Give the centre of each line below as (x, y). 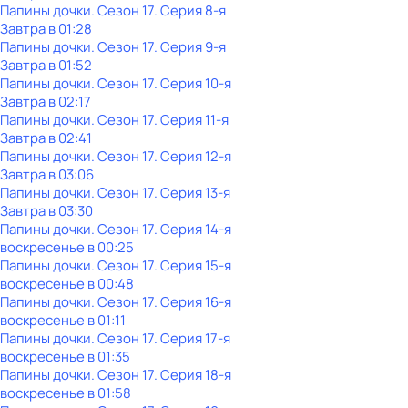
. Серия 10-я (193, 83)
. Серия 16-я (193, 302)
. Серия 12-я (193, 156)
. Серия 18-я (193, 375)
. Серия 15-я (193, 265)
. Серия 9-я (190, 47)
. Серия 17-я (192, 338)
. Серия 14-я (193, 229)
